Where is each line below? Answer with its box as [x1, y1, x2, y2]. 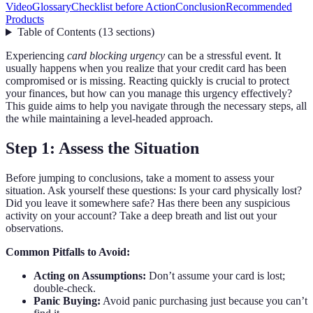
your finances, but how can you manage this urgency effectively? [6, 87, 292, 100]
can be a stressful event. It [165, 50, 281, 62]
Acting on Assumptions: [34, 270, 146, 282]
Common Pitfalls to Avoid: [6, 246, 130, 259]
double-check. [34, 282, 96, 295]
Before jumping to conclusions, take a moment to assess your [6, 172, 274, 184]
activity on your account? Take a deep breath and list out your [6, 210, 277, 222]
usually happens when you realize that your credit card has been [6, 62, 286, 75]
